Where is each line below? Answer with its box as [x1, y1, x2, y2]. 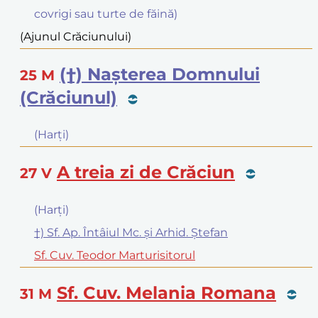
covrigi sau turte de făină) [34, 7, 177, 21]
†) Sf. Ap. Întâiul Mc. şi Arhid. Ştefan [34, 225, 228, 239]
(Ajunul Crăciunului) [20, 30, 131, 44]
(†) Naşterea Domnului [60, 64, 260, 85]
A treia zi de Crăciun [57, 161, 235, 182]
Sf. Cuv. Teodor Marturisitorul [34, 248, 195, 262]
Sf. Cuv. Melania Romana [57, 282, 276, 303]
